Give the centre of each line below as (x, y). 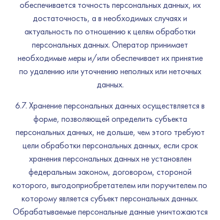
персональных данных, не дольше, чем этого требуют (110, 132)
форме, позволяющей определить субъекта (110, 119)
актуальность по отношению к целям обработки (110, 31)
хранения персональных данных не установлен (110, 158)
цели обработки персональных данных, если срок (110, 145)
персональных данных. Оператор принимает (110, 44)
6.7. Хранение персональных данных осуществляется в (110, 105)
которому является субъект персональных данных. (110, 198)
